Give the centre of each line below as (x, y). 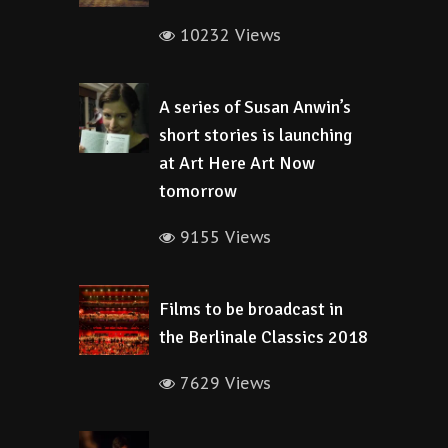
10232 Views (228, 35)
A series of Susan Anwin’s (255, 107)
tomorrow (198, 191)
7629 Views (223, 383)
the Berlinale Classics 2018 (263, 337)
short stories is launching (255, 135)
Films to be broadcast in (251, 309)
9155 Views (223, 237)
